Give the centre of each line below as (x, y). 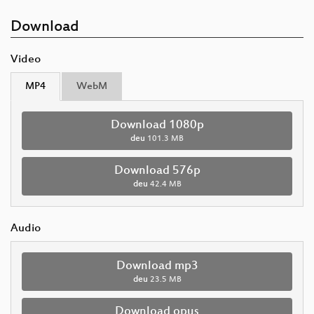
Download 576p (157, 171)
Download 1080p (157, 125)
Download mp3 (157, 266)
